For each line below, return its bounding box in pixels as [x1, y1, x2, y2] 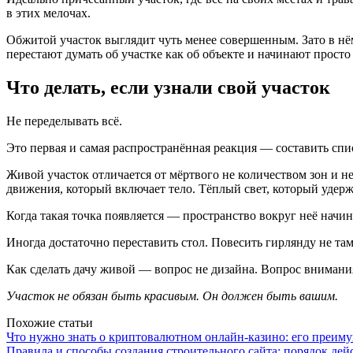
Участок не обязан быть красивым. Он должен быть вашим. [6, 288, 338, 303]
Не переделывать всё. [6, 113, 122, 128]
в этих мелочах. [6, 6, 91, 20]
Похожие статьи [6, 315, 93, 329]
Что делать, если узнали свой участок [6, 76, 330, 98]
